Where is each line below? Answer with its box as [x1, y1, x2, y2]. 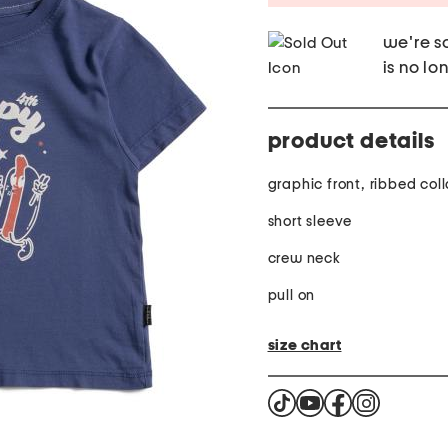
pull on [267, 288, 316, 304]
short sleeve [267, 214, 353, 230]
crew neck [267, 251, 341, 267]
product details [267, 130, 435, 153]
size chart [267, 338, 342, 354]
